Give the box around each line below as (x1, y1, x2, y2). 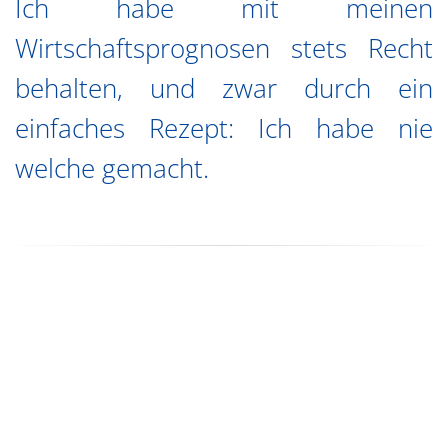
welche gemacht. (15, 150, 209, 186)
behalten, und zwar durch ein (15, 70, 433, 106)
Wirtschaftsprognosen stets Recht (15, 30, 433, 66)
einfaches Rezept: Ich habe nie (15, 110, 433, 146)
